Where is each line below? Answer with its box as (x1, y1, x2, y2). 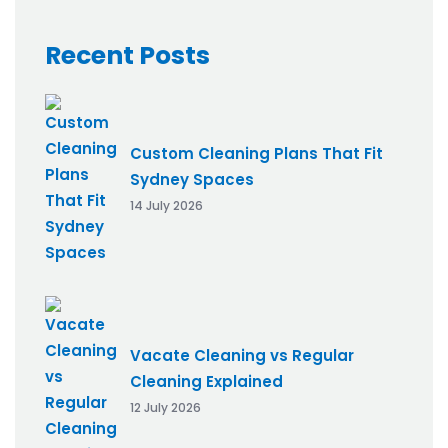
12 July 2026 (130, 399, 201, 417)
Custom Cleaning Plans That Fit (130, 143, 383, 165)
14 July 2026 (130, 197, 203, 215)
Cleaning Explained (130, 371, 283, 393)
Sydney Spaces (130, 169, 254, 191)
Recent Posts (45, 37, 210, 73)
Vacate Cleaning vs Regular (130, 345, 354, 367)
